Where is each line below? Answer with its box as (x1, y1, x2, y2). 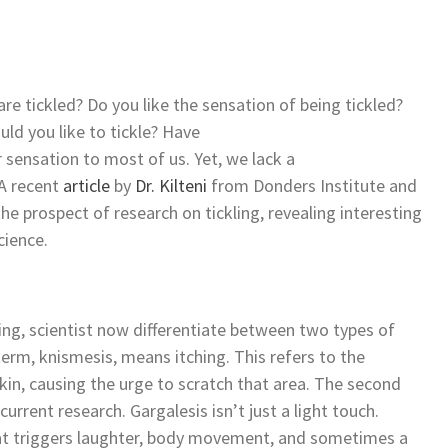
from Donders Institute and (207, 174, 417, 198)
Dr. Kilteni (135, 174, 207, 198)
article (63, 174, 110, 198)
